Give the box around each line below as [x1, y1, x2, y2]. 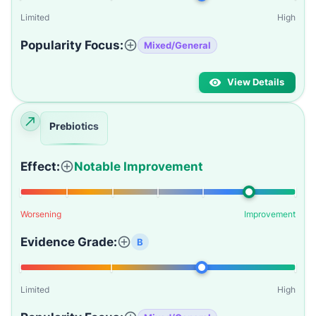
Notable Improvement [74, 159, 203, 174]
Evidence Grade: [20, 235, 117, 249]
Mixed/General [144, 39, 211, 51]
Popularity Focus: [20, 38, 123, 52]
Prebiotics [49, 120, 99, 132]
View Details [227, 77, 284, 87]
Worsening [20, 209, 61, 219]
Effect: [20, 159, 60, 174]
